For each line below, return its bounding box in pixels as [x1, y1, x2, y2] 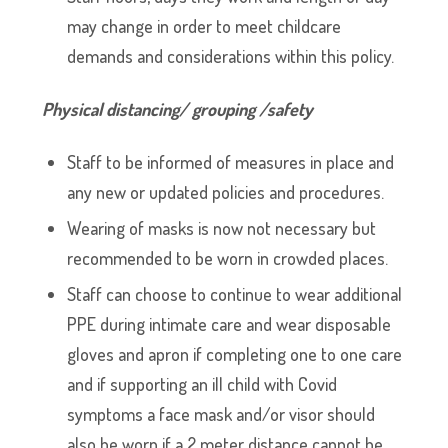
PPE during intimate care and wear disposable [67, 313, 392, 335]
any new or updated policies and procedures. [67, 181, 385, 203]
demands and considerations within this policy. [67, 45, 395, 67]
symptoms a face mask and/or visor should [67, 403, 376, 425]
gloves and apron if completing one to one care [67, 343, 403, 365]
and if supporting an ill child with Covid [67, 373, 338, 395]
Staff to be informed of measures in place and [67, 151, 395, 173]
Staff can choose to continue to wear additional [67, 283, 403, 305]
